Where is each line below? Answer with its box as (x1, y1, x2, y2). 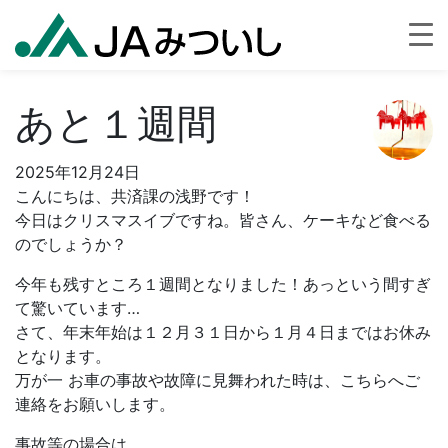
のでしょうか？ (15, 234, 127, 254)
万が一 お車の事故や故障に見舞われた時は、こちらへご (15, 370, 420, 390)
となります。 (15, 346, 111, 366)
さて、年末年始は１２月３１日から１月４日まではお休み (15, 322, 431, 342)
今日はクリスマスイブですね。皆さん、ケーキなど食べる (15, 210, 431, 230)
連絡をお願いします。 (15, 394, 175, 414)
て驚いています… (15, 298, 140, 318)
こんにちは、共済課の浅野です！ (15, 186, 255, 206)
